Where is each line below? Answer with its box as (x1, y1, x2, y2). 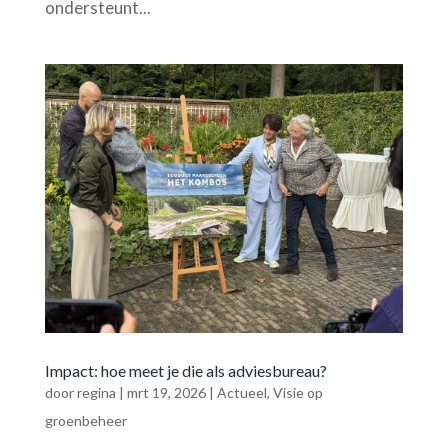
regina (76, 383, 116, 401)
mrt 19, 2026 (126, 383, 206, 401)
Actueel (216, 383, 267, 401)
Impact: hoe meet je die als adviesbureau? (44, 360, 327, 380)
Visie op (272, 383, 323, 401)
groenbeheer (44, 411, 127, 429)
